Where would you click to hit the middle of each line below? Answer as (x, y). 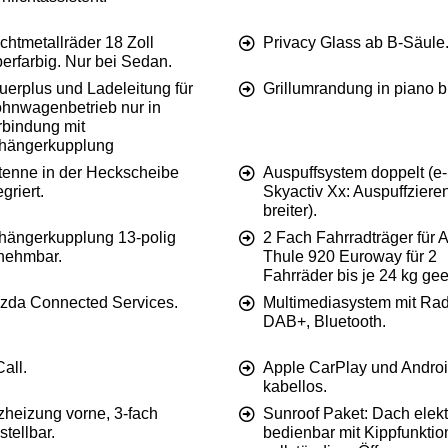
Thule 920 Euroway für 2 (350, 257)
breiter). (290, 211)
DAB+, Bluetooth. (324, 322)
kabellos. (295, 387)
